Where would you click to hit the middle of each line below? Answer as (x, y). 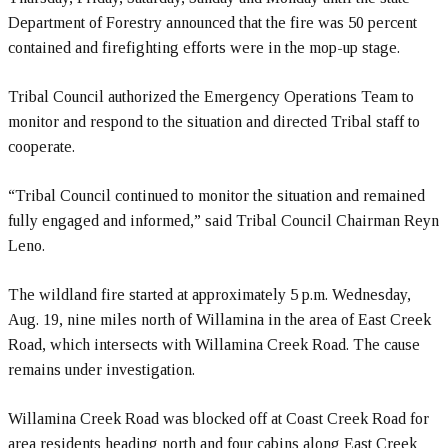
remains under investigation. (101, 369)
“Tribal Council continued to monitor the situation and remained (216, 195)
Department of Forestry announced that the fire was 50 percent (212, 22)
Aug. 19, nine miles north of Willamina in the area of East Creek (219, 319)
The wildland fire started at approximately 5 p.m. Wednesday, (209, 294)
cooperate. (41, 146)
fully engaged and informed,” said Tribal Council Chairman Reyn (223, 220)
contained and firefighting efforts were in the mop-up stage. (204, 47)
